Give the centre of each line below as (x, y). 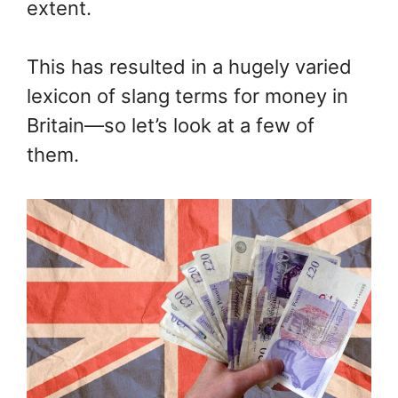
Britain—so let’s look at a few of (171, 125)
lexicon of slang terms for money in (187, 96)
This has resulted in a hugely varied (189, 67)
